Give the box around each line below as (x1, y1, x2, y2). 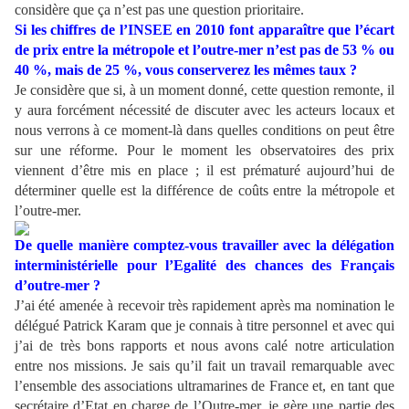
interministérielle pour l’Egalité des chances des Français (15, 257, 394, 274)
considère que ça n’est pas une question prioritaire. (15, 2, 304, 18)
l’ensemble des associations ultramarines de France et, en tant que (15, 378, 394, 394)
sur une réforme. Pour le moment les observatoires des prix (15, 142, 394, 159)
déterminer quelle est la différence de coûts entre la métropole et (15, 183, 394, 199)
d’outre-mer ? (15, 278, 100, 294)
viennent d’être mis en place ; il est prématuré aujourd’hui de (15, 163, 394, 179)
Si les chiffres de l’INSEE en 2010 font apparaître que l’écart (15, 22, 394, 38)
